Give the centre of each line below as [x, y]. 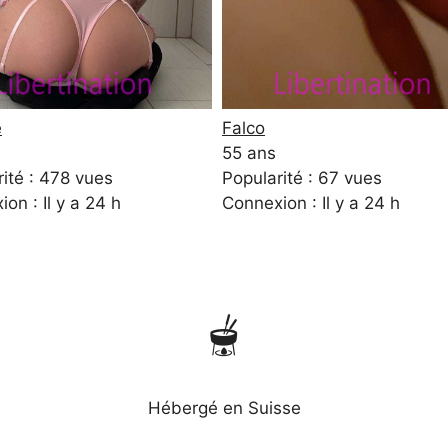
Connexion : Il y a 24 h [311, 203]
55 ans [249, 153]
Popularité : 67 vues [302, 178]
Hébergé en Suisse [224, 408]
